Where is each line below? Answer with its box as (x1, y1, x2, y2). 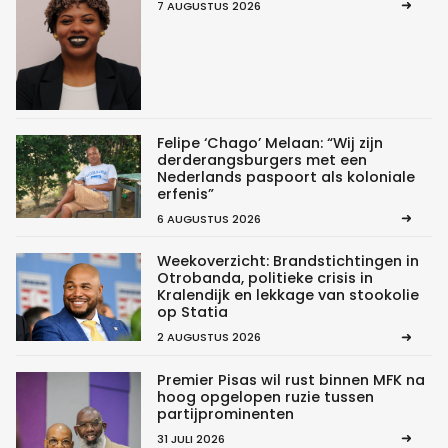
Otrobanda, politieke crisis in (156, 268, 373, 289)
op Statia (156, 302, 228, 323)
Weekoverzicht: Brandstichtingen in (156, 251, 419, 272)
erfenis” (156, 183, 214, 204)
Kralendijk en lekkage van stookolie (156, 285, 419, 306)
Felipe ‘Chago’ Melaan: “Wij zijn (156, 132, 383, 153)
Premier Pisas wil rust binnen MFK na (156, 369, 425, 390)
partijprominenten (156, 403, 294, 424)
